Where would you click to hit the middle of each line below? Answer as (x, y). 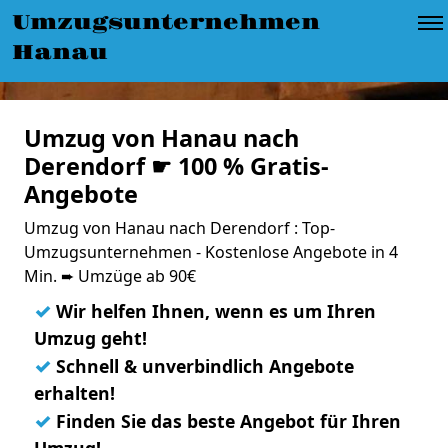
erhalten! (74, 393)
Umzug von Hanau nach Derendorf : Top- (179, 228)
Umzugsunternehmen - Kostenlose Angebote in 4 (211, 252)
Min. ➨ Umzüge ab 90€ (110, 276)
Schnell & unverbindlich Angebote (202, 366)
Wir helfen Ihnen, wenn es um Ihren (213, 311)
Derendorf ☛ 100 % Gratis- (176, 166)
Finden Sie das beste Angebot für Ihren (226, 421)
